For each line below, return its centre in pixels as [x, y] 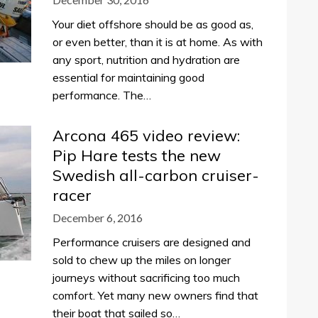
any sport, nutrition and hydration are [146, 60]
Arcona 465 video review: [146, 136]
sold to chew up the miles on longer [142, 260]
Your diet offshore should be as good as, [153, 24]
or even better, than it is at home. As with [158, 42]
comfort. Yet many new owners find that [155, 295]
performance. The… [102, 95]
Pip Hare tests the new [137, 155]
